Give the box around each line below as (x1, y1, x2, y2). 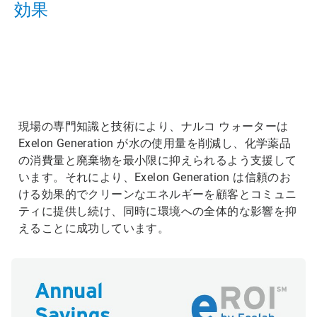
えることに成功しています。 (18, 221, 170, 235)
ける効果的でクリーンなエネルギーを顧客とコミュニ (18, 188, 297, 201)
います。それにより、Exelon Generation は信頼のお (18, 171, 292, 184)
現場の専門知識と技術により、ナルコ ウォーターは (18, 120, 289, 133)
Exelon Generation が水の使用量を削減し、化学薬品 (18, 137, 292, 150)
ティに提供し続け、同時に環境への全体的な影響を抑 (18, 204, 297, 218)
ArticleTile (2, 61, 45, 72)
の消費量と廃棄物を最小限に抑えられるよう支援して (18, 154, 297, 167)
